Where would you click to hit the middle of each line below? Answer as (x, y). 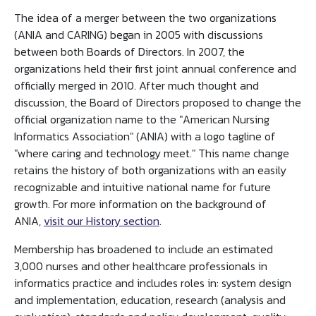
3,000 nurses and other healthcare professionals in (141, 266)
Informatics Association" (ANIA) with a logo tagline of (145, 136)
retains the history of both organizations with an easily (150, 170)
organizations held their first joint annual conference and (155, 68)
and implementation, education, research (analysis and (150, 300)
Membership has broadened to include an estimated (144, 249)
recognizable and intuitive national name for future (142, 187)
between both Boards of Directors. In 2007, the (129, 51)
